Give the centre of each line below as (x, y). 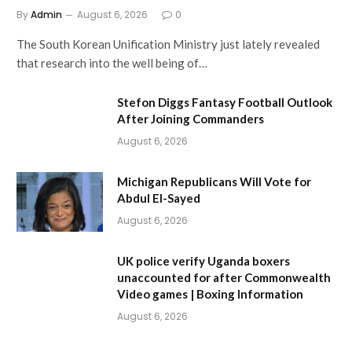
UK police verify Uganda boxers (203, 261)
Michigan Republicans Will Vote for (214, 182)
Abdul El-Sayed (159, 198)
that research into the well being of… (112, 63)
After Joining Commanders (191, 119)
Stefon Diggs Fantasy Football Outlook (225, 103)
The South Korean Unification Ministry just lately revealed (168, 44)
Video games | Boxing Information (210, 294)
